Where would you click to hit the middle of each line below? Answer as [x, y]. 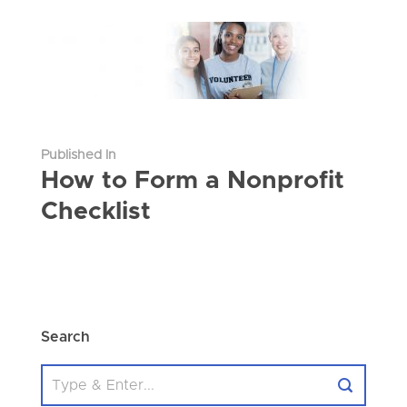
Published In [78, 154]
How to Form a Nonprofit [192, 181]
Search [65, 337]
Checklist [95, 212]
